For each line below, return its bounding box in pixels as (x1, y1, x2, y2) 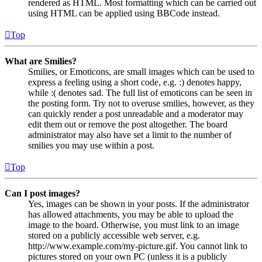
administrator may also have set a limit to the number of (28, 130, 232, 140)
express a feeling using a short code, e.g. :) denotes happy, (28, 77, 242, 88)
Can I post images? (5, 188, 80, 199)
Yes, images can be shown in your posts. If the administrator (28, 199, 249, 209)
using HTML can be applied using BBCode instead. (28, 8, 220, 19)
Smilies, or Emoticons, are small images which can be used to (28, 67, 254, 77)
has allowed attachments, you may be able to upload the (28, 209, 233, 220)
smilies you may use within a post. (28, 140, 154, 151)
